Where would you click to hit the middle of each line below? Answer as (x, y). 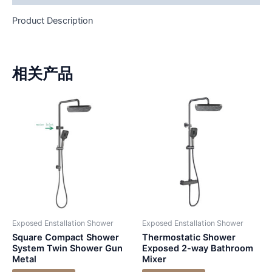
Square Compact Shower (66, 238)
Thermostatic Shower (189, 238)
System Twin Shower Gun (67, 249)
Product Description (53, 21)
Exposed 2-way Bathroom (198, 249)
